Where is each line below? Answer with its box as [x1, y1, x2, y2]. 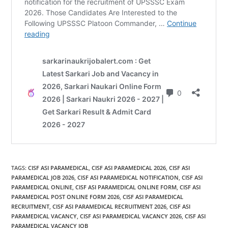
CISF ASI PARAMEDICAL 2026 [92, 163, 166, 172]
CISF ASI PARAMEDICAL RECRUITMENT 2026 [52, 202, 167, 210]
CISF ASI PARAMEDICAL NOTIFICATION [77, 173, 179, 181]
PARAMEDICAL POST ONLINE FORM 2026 [11, 192, 120, 201]
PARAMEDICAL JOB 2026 [11, 173, 75, 181]
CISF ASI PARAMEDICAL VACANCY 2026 [80, 212, 182, 220]
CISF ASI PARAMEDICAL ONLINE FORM [75, 183, 177, 191]
